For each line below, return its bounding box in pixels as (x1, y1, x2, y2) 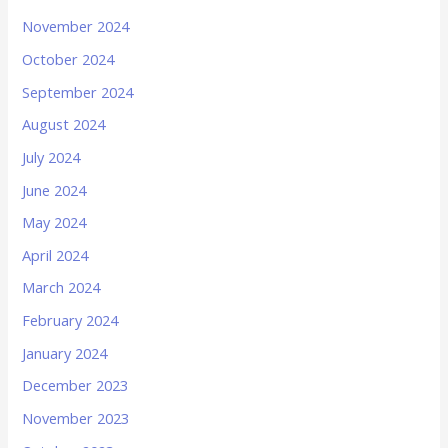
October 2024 (22, 48, 115, 69)
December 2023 (22, 375, 129, 396)
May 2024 (22, 212, 87, 233)
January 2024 (22, 342, 108, 363)
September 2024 (22, 81, 134, 102)
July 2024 (22, 146, 81, 167)
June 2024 (22, 179, 87, 200)
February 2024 (22, 310, 119, 331)
